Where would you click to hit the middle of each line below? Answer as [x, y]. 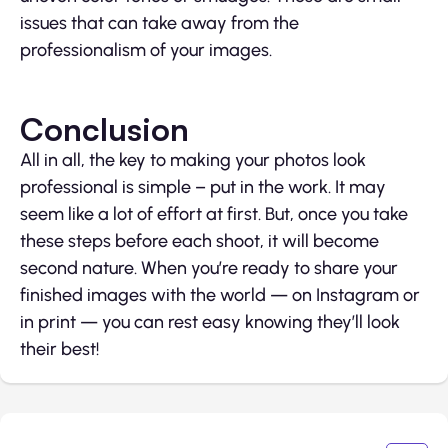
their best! [59, 349]
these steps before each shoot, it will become [199, 241]
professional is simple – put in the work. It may [203, 187]
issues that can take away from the [159, 23]
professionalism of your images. [146, 50]
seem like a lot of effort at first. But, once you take [214, 214]
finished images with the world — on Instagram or [220, 295]
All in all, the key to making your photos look [193, 160]
